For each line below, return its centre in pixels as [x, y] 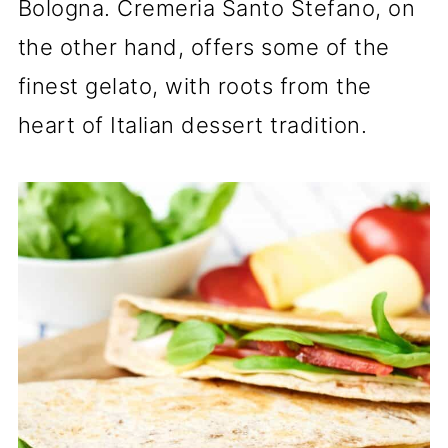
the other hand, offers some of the [203, 47]
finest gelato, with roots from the [194, 86]
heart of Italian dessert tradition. [192, 125]
